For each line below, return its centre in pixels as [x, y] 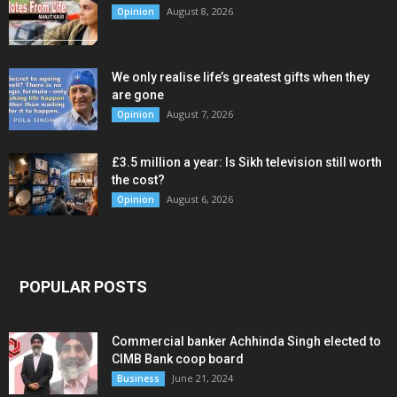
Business [138, 379]
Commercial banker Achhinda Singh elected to [246, 342]
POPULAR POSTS [83, 287]
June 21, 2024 [202, 378]
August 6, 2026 [200, 199]
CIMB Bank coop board [178, 359]
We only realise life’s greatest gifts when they [241, 78]
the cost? [138, 180]
